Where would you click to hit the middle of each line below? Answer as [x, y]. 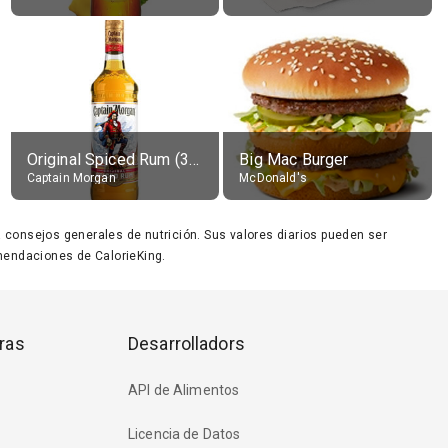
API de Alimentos [184, 390]
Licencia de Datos [184, 434]
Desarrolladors [186, 343]
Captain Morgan [71, 178]
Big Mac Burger [294, 159]
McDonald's [273, 178]
